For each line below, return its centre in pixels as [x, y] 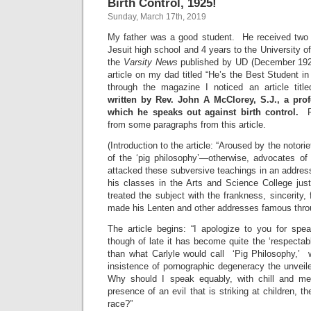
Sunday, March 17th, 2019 [157, 17]
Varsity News [150, 62]
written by [129, 100]
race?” [120, 304]
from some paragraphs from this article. [187, 125]
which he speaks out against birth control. [205, 112]
